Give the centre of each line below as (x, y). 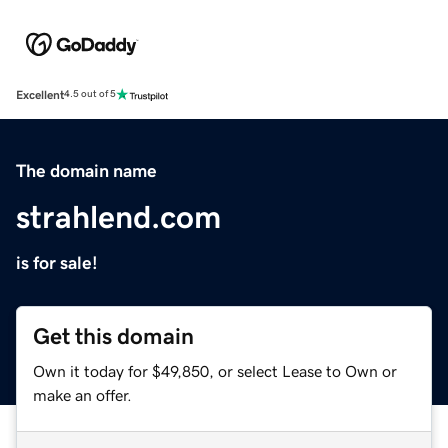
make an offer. (82, 394)
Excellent (40, 94)
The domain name (86, 170)
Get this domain (113, 336)
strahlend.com (118, 216)
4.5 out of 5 (90, 94)
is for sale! (57, 262)
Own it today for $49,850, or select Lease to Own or (215, 370)
